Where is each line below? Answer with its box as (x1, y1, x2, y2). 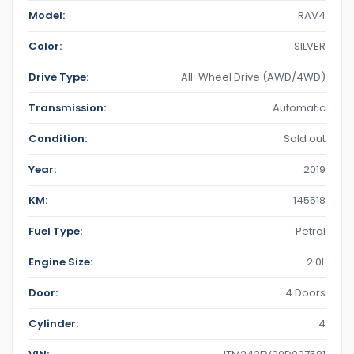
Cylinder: (28, 315, 78, 331)
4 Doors (285, 284, 326, 300)
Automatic (273, 100, 326, 115)
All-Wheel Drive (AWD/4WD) (181, 69, 326, 85)
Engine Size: (28, 254, 92, 269)
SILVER (294, 38, 326, 54)
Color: (28, 38, 62, 54)
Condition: (28, 130, 87, 146)
